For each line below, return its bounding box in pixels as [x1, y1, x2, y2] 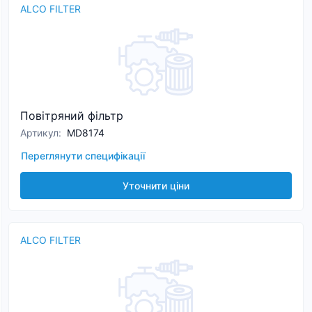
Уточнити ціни [123, 180, 189, 192]
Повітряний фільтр [20, 109, 123, 123]
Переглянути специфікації [21, 150, 145, 162]
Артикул [20, 127, 58, 139]
